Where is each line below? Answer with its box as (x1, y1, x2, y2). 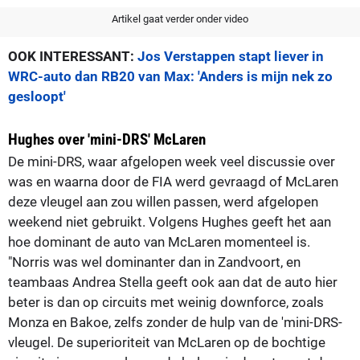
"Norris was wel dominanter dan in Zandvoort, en (8, 253, 301, 270)
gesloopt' (8, 88, 66, 104)
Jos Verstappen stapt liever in (137, 47, 324, 64)
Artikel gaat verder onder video (112, 12, 248, 25)
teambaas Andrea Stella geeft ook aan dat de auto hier (8, 273, 337, 290)
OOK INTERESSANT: (8, 47, 137, 64)
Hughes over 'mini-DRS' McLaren (8, 129, 206, 149)
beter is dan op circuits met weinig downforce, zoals (8, 293, 324, 310)
